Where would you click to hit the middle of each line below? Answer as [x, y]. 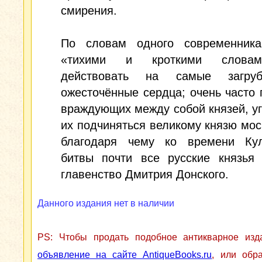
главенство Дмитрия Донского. [145, 174]
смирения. [89, 11]
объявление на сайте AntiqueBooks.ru [125, 255]
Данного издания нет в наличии [106, 203]
